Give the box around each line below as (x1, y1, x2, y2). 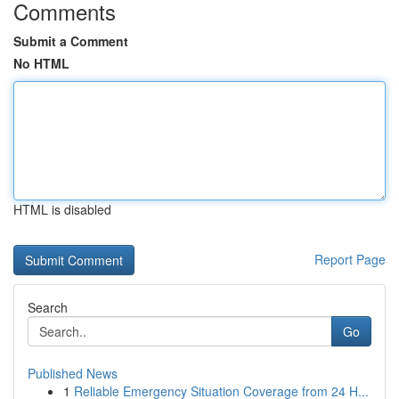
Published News (28, 364, 118, 382)
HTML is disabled (13, 200, 111, 218)
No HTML (13, 54, 69, 72)
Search (28, 298, 68, 316)
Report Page (314, 250, 386, 268)
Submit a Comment (13, 32, 128, 50)
